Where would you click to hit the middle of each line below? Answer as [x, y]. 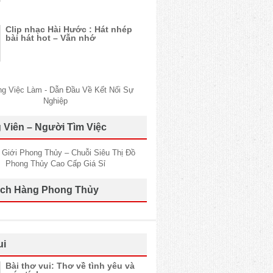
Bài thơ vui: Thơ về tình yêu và [70, 266]
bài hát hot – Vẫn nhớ [51, 38]
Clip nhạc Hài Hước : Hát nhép [69, 29]
